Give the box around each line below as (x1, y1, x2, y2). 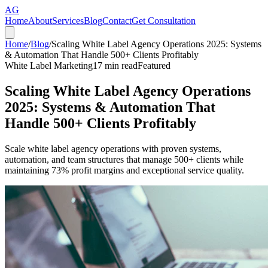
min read (102, 60, 138, 71)
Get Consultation (132, 16, 196, 26)
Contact (102, 16, 132, 26)
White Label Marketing (5, 60, 93, 71)
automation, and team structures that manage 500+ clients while (5, 154, 243, 165)
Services (52, 16, 84, 26)
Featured (138, 60, 170, 71)
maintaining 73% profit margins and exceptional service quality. (5, 165, 244, 175)
